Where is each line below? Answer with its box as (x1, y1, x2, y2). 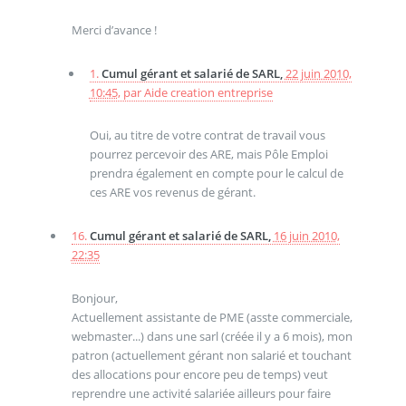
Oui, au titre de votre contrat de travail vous (89, 127, 325, 144)
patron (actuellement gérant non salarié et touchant (71, 346, 352, 363)
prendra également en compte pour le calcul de (89, 165, 343, 182)
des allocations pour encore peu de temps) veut (71, 365, 328, 382)
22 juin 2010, (285, 64, 352, 82)
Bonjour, (71, 289, 118, 306)
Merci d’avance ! (71, 22, 157, 39)
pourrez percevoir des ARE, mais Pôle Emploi (89, 146, 328, 163)
